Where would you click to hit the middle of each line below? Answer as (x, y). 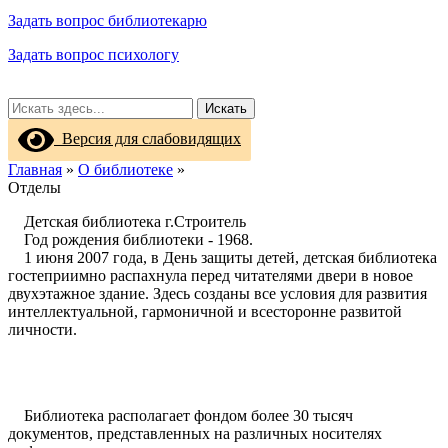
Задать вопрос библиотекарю (107, 20)
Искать (226, 108)
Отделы (34, 187)
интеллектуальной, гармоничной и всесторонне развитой (205, 311)
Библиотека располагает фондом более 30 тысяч (180, 415)
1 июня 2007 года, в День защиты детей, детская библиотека (222, 257)
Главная (35, 169)
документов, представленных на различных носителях (195, 433)
